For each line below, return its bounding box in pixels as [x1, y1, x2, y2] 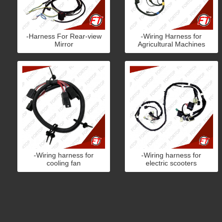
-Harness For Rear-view [26, 32, 102, 40]
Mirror [54, 40, 73, 48]
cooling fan [47, 159, 81, 167]
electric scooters [146, 159, 197, 167]
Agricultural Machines [137, 40, 205, 48]
